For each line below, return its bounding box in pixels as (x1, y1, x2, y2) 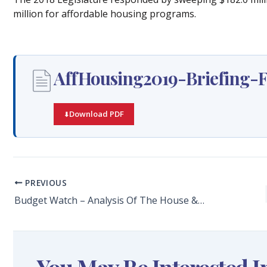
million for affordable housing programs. (13, 7, 196, 20)
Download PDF (69, 108, 124, 120)
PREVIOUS (22, 176, 67, 188)
